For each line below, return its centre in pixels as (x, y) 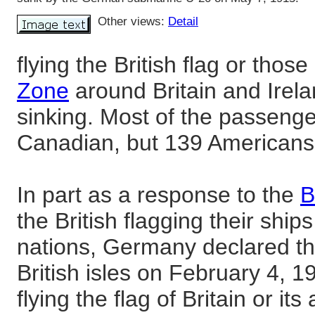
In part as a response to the (159, 195)
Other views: (133, 21)
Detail (183, 21)
